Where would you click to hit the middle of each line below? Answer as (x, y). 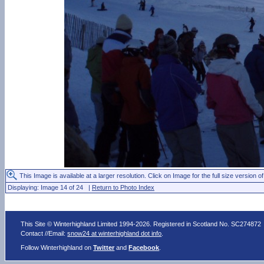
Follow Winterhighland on (57, 247)
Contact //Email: (44, 233)
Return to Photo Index (123, 187)
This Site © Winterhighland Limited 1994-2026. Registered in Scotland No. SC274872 (141, 224)
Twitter (104, 247)
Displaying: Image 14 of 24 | (50, 187)
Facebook (144, 247)
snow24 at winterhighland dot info (115, 233)
